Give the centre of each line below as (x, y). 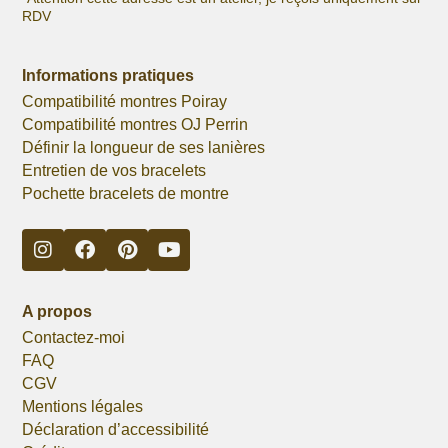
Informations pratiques (108, 75)
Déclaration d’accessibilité (116, 429)
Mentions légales (83, 406)
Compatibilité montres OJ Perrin (135, 125)
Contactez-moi (74, 337)
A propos (57, 311)
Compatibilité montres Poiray (125, 102)
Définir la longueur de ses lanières (144, 148)
